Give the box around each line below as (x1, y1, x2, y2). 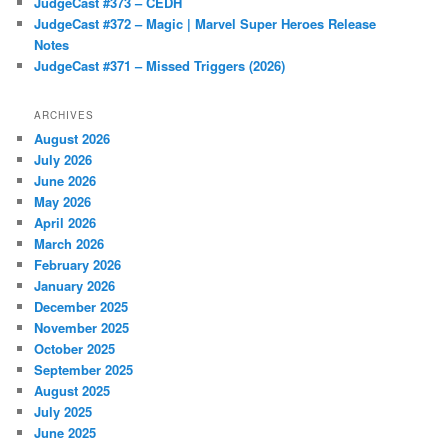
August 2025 (34, 381, 111, 401)
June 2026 (34, 171, 97, 191)
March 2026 (34, 234, 105, 254)
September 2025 (34, 360, 134, 380)
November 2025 (34, 318, 130, 338)
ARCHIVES (34, 108, 95, 123)
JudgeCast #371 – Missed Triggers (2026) (34, 55, 286, 75)
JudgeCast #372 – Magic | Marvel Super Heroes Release (34, 13, 377, 33)
